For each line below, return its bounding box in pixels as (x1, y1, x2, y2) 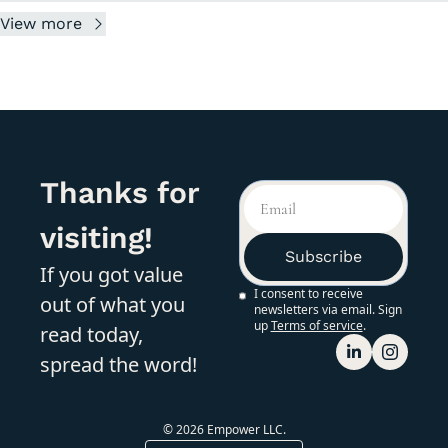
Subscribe (285, 246, 362, 266)
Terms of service (270, 316, 363, 334)
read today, (40, 320, 143, 348)
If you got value (40, 260, 183, 288)
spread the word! (40, 350, 197, 378)
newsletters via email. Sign (253, 300, 402, 318)
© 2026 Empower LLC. (162, 420, 286, 438)
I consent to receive (253, 284, 363, 302)
